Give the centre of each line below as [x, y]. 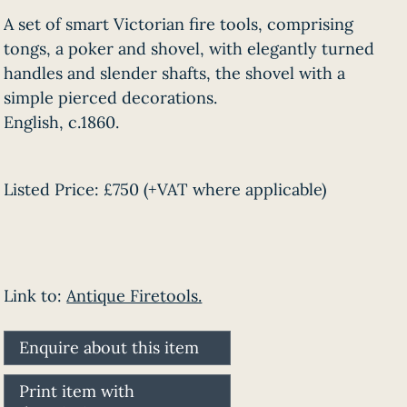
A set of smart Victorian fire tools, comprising [179, 24]
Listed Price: [52, 189]
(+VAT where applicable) [235, 189]
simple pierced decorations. [111, 98]
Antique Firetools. [134, 296]
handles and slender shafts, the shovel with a [175, 73]
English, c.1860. [62, 122]
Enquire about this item [109, 347]
